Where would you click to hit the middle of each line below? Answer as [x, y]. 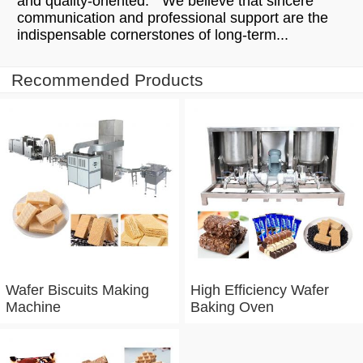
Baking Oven [232, 307]
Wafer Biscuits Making [77, 290]
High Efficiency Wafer [259, 290]
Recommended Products [107, 80]
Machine [33, 307]
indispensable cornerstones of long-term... [153, 35]
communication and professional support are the [173, 18]
